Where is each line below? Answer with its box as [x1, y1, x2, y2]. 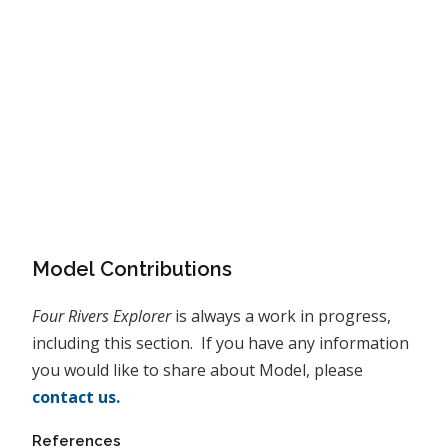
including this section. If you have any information [32, 332, 410, 354]
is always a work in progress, [171, 305, 392, 327]
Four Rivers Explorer [32, 305, 172, 327]
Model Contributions [32, 257, 233, 281]
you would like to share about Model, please [32, 359, 364, 381]
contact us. [32, 386, 121, 408]
